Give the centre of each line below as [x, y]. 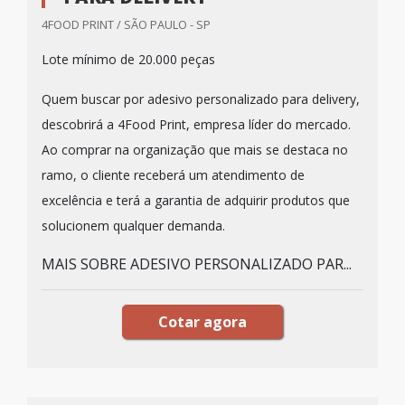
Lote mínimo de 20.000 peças [130, 59]
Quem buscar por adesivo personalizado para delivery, [201, 99]
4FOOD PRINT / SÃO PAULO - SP [126, 24]
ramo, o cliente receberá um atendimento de [173, 175]
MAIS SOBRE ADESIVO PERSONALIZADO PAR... [197, 264]
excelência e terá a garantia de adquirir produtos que [196, 200]
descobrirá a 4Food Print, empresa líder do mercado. [196, 124]
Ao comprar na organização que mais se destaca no [195, 150]
